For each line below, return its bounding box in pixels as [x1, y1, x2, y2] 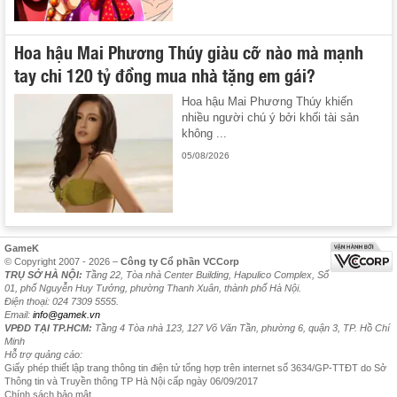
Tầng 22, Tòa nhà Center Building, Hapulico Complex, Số [82, 269, 329, 281]
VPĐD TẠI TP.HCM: [4, 323, 92, 334]
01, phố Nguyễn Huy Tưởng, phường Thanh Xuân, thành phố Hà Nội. [4, 283, 301, 294]
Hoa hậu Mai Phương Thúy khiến [182, 94, 354, 108]
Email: [4, 309, 33, 321]
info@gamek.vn [33, 309, 100, 321]
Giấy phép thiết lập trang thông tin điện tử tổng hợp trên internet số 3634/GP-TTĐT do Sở [4, 362, 386, 374]
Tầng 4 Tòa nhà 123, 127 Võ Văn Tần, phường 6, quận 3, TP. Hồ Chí [92, 323, 390, 334]
